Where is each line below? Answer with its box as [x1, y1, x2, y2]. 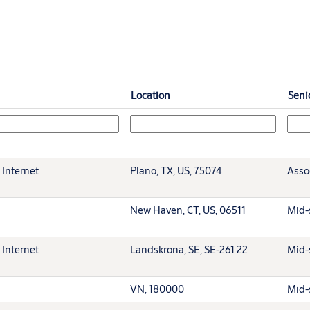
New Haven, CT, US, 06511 [130, 203, 246, 217]
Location [131, 88, 170, 102]
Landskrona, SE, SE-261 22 [130, 242, 248, 256]
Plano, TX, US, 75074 [130, 163, 222, 177]
